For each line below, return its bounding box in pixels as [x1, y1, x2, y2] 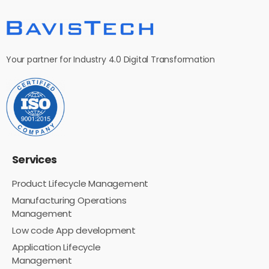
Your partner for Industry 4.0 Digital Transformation [6, 53, 216, 65]
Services [12, 151, 57, 167]
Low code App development [12, 223, 136, 237]
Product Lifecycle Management [12, 177, 149, 190]
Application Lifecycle [12, 240, 101, 253]
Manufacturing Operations [12, 193, 127, 207]
